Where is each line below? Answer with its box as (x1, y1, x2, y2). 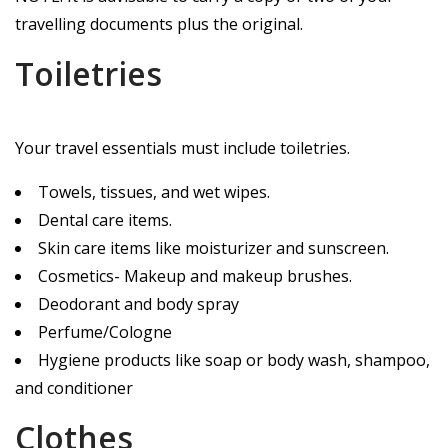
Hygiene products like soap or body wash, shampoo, (38, 349, 430, 372)
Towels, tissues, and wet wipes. (38, 181, 270, 204)
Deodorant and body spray (38, 293, 239, 316)
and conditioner (15, 377, 133, 400)
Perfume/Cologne (38, 321, 172, 344)
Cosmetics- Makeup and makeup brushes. (38, 265, 352, 288)
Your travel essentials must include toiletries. (15, 137, 350, 160)
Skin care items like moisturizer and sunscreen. (38, 237, 389, 260)
